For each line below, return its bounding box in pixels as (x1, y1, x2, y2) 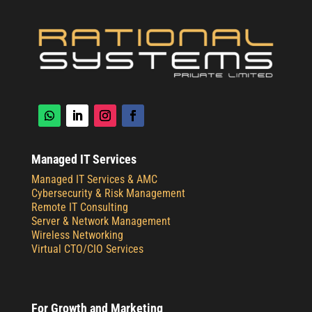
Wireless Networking (31, 228, 123, 242)
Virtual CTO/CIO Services (31, 242, 143, 256)
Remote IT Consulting (31, 200, 128, 214)
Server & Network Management (31, 214, 171, 228)
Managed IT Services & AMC (31, 172, 157, 186)
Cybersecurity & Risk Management (31, 186, 185, 200)
